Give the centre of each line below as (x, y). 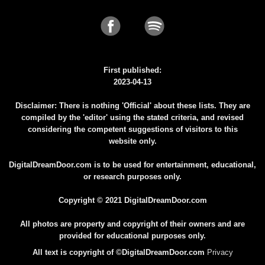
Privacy (220, 253)
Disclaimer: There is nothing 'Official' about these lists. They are (132, 106)
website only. (132, 141)
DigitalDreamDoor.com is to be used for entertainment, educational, (132, 165)
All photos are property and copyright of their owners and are (132, 224)
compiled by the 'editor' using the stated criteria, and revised (132, 118)
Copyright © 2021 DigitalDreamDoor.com (132, 201)
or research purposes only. (132, 177)
